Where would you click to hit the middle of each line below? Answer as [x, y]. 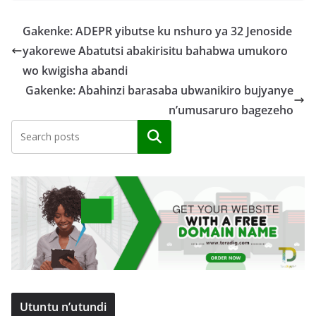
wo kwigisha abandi [75, 70]
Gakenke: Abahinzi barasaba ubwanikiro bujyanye [159, 90]
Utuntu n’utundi [63, 306]
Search [154, 136]
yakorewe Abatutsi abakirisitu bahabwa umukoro [155, 50]
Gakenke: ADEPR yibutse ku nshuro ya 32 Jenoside [157, 31]
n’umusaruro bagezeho [231, 110]
